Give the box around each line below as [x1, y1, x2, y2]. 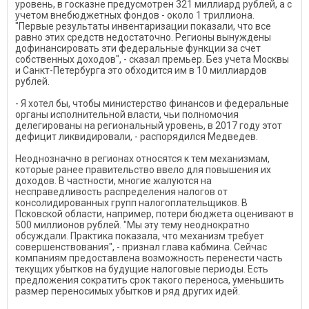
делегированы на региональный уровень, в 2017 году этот [15, 120, 282, 131]
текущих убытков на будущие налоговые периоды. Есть [15, 263, 268, 275]
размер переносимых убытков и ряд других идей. [15, 286, 240, 297]
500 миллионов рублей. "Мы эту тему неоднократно [15, 219, 250, 230]
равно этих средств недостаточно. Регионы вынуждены [15, 32, 271, 43]
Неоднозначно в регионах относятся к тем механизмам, [15, 153, 270, 164]
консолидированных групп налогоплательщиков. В [15, 197, 248, 208]
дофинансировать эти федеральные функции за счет [15, 43, 261, 54]
